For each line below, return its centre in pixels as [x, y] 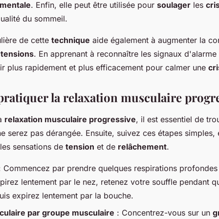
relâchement [142, 147]
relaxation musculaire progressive [70, 120]
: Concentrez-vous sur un [164, 212]
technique [71, 40]
